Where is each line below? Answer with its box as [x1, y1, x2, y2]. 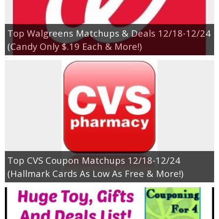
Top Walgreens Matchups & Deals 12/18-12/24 [7, 26, 211, 39]
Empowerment [94, 20, 145, 31]
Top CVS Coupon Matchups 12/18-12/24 [7, 153, 180, 166]
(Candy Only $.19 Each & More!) [7, 40, 142, 52]
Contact [94, 47, 121, 58]
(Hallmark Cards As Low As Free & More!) [7, 167, 183, 179]
